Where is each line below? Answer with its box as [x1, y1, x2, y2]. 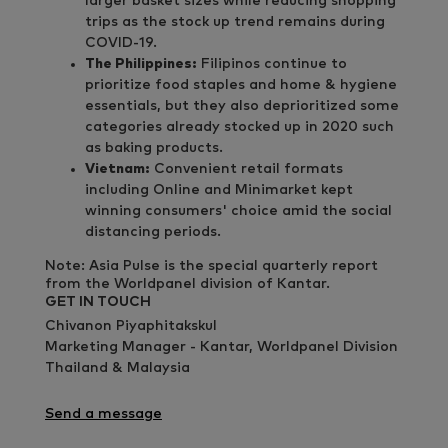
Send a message [45, 406, 162, 421]
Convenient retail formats [150, 161, 343, 176]
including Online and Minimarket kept [85, 182, 353, 197]
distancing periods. [85, 224, 221, 239]
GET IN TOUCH [45, 294, 151, 309]
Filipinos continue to [197, 56, 347, 71]
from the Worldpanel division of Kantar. [45, 276, 330, 291]
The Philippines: [85, 56, 197, 71]
